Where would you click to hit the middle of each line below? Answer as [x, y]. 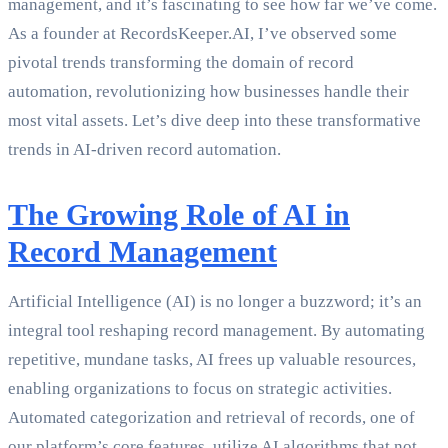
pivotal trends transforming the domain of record [181, 63]
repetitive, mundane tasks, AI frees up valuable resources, [212, 360]
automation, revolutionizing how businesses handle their [208, 92]
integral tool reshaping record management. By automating [216, 331]
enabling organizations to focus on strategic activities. [200, 389]
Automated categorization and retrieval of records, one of [211, 418]
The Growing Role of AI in [179, 215]
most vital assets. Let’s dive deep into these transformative [214, 121]
